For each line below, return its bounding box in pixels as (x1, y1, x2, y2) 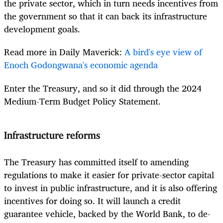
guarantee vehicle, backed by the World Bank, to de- (4, 206, 211, 222)
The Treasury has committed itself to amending (4, 154, 189, 170)
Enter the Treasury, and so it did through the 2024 (4, 80, 202, 96)
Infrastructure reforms (4, 130, 100, 141)
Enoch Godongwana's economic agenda (4, 57, 158, 73)
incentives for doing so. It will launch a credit (4, 193, 181, 209)
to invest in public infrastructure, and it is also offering (4, 180, 217, 196)
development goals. (4, 21, 80, 37)
